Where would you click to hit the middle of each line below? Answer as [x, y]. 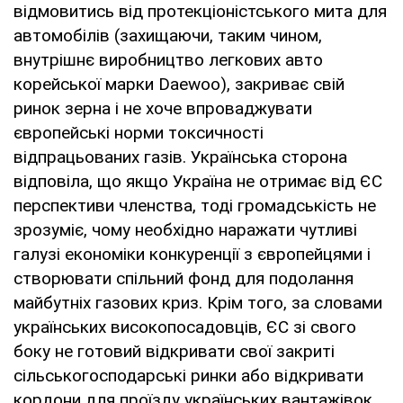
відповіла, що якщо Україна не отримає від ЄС [198, 181]
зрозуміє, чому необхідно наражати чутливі [185, 229]
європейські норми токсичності [139, 132]
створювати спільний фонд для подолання [184, 278]
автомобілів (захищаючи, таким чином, [168, 35]
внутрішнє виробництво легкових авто [168, 59]
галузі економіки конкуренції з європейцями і [192, 254]
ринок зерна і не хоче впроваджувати [163, 108]
